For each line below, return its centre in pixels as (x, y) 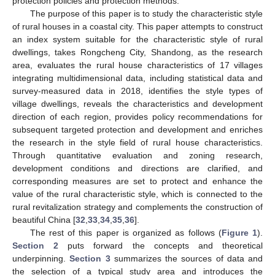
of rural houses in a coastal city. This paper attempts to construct (137, 26)
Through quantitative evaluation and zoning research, (137, 155)
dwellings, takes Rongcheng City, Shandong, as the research (137, 52)
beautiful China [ (44, 219)
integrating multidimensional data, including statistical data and (137, 78)
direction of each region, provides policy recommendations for (137, 116)
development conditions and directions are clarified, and (137, 168)
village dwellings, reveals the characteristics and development (137, 103)
